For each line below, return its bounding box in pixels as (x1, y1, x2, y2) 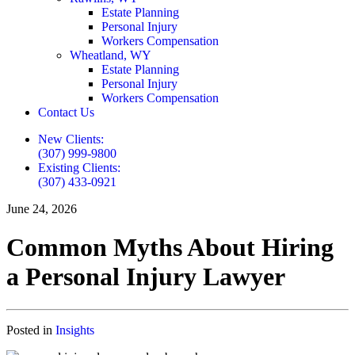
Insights (55, 323, 94, 337)
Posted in (6, 323, 55, 337)
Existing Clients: (38, 161, 120, 174)
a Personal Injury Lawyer (6, 262, 285, 292)
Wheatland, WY (70, 48, 151, 62)
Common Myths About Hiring (6, 233, 334, 262)
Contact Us (38, 105, 94, 119)
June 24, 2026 (6, 202, 77, 216)
